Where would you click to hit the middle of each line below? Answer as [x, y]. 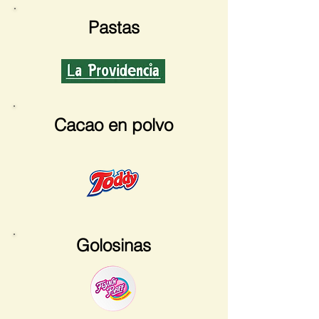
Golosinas [113, 245]
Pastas [114, 27]
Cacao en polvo [113, 125]
